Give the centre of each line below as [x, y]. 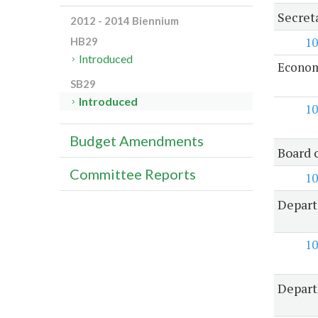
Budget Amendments [137, 141]
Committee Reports [133, 174]
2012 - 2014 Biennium [125, 21]
